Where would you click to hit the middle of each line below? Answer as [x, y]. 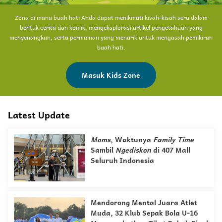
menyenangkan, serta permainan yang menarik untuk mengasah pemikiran [111, 37]
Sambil [103, 150]
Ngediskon [133, 150]
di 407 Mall [171, 150]
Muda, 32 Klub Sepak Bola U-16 [144, 213]
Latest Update [39, 115]
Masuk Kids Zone [111, 75]
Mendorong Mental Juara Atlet [144, 202]
